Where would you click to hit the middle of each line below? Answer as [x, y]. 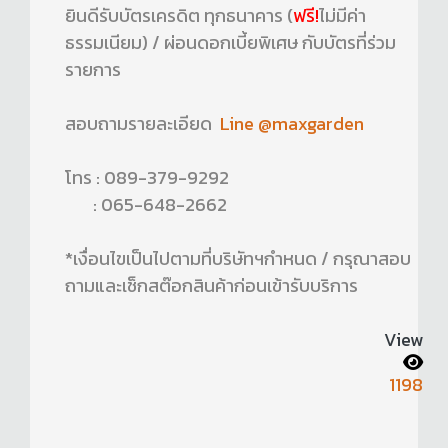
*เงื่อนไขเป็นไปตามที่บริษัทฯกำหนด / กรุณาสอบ [238, 259]
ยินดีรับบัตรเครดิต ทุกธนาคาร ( [179, 16]
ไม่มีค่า [342, 16]
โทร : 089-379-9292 [147, 178]
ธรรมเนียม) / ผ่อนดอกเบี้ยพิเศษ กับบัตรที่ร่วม [230, 43]
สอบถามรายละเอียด [140, 124]
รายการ [93, 70]
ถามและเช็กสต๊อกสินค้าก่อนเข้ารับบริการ [211, 286]
